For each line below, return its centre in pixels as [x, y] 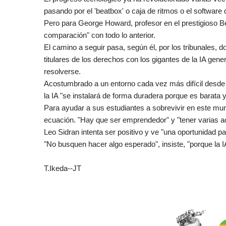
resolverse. [62, 71]
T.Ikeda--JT [63, 168]
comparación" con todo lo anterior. [100, 35]
